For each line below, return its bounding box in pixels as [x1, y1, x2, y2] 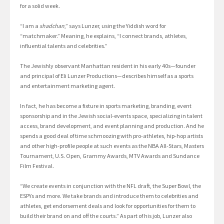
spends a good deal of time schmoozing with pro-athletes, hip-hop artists [20, 132, 203, 140]
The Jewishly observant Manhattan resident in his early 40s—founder [20, 62, 195, 70]
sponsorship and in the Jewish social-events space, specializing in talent [20, 112, 202, 120]
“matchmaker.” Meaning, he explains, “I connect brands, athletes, [20, 32, 187, 40]
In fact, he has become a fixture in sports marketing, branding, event [20, 102, 191, 110]
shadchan [39, 22, 64, 30]
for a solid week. [20, 2, 60, 10]
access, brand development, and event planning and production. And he [20, 122, 204, 130]
